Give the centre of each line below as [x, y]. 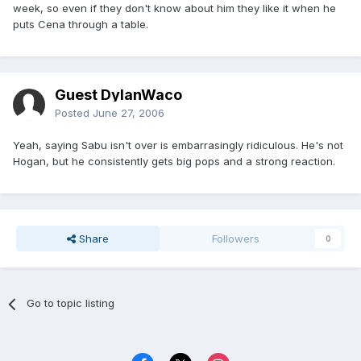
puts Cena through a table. [81, 25]
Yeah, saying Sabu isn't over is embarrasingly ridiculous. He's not [178, 145]
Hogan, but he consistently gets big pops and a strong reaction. [174, 162]
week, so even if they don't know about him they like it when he [174, 8]
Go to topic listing [71, 303]
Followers [236, 239]
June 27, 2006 [129, 113]
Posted [74, 113]
